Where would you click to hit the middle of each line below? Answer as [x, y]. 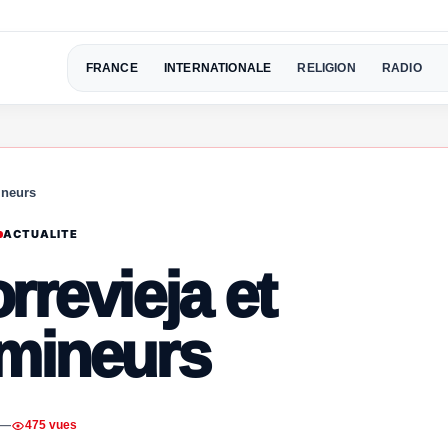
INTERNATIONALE [217, 67]
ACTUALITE [40, 233]
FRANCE [111, 67]
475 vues [51, 425]
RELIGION [326, 67]
